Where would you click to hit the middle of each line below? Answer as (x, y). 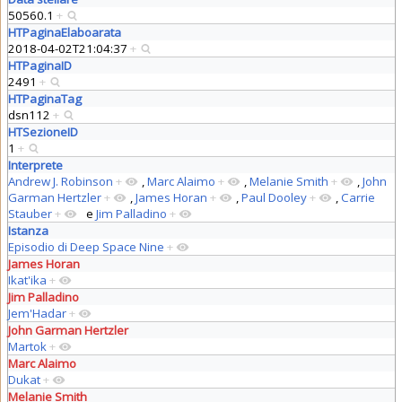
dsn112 (30, 114)
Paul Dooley (274, 197)
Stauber (30, 213)
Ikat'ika (27, 280)
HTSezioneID (43, 131)
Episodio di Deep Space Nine (86, 246)
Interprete (35, 165)
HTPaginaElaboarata (64, 32)
